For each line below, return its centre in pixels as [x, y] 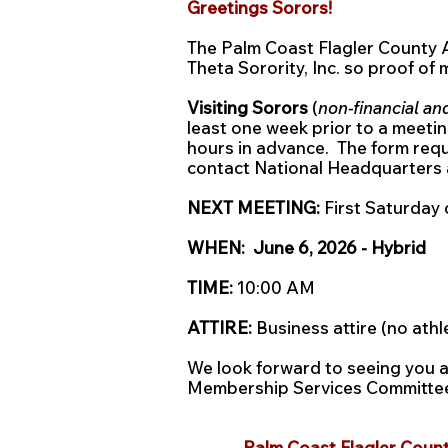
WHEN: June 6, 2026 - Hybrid [306, 247]
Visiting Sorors [247, 107]
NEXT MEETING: [253, 207]
